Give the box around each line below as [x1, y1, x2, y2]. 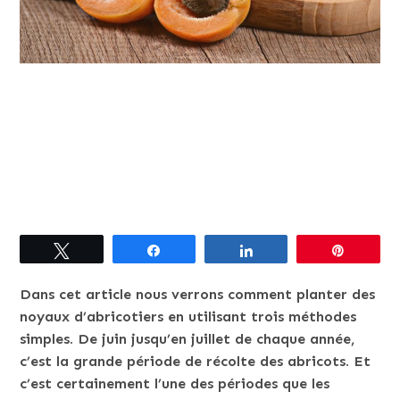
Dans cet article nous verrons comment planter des [20, 286, 376, 303]
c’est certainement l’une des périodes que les [20, 375, 330, 392]
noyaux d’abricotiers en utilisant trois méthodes [20, 308, 357, 325]
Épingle [356, 244, 396, 256]
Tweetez [80, 244, 126, 256]
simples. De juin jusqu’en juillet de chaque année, [20, 330, 355, 347]
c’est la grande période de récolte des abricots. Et [20, 353, 371, 370]
